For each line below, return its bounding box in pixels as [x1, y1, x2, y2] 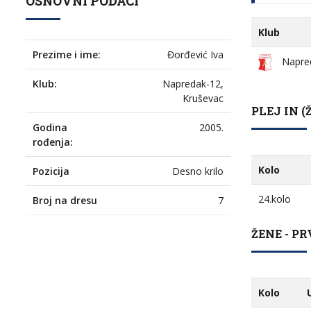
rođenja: [33, 135, 73, 149]
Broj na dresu [33, 194, 97, 207]
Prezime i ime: [33, 48, 101, 61]
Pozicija [33, 165, 69, 178]
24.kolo [258, 192, 291, 205]
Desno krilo [172, 165, 224, 178]
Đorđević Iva [167, 48, 224, 61]
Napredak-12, [162, 77, 224, 90]
